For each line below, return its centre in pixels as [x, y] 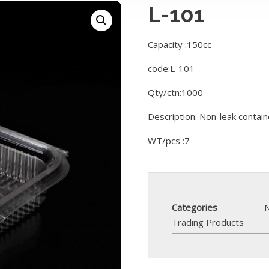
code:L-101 [171, 68]
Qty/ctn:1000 [176, 92]
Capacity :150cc [180, 44]
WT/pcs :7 [169, 141]
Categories [195, 207]
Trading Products [208, 222]
